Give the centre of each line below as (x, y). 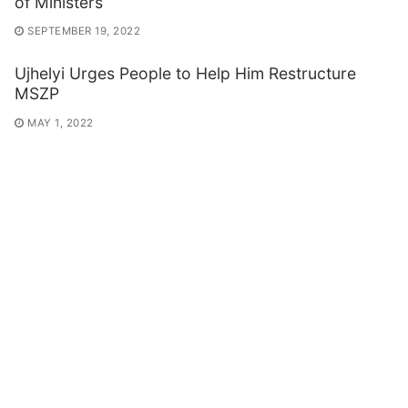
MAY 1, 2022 (61, 122)
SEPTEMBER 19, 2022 (84, 31)
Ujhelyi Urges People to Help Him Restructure (185, 74)
